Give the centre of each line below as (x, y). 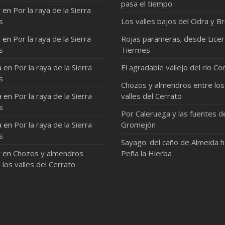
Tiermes (136, 50)
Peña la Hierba (147, 153)
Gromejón (139, 125)
